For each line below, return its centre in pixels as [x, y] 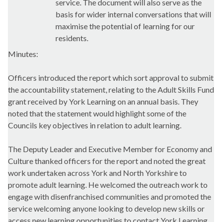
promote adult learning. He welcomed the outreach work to [108, 185]
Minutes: [23, 54]
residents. [72, 38]
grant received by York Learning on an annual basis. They [103, 102]
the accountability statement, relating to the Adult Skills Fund [111, 90]
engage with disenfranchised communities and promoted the [110, 197]
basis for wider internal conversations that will [133, 14]
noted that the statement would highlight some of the [97, 113]
